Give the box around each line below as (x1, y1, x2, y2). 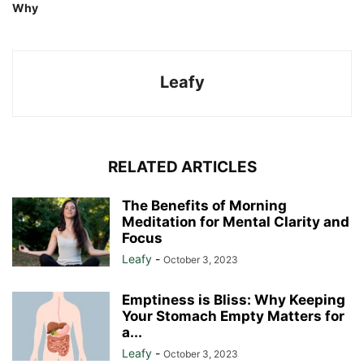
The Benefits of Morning (122, 197, 287, 214)
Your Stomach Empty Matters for (122, 308, 344, 325)
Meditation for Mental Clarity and (122, 214, 349, 231)
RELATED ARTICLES (107, 158, 257, 177)
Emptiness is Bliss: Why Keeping (122, 292, 345, 309)
